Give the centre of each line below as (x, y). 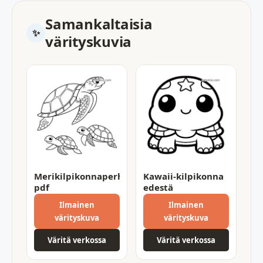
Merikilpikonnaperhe (81, 176)
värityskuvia (89, 41)
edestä (158, 187)
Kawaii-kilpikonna (183, 176)
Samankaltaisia (99, 23)
